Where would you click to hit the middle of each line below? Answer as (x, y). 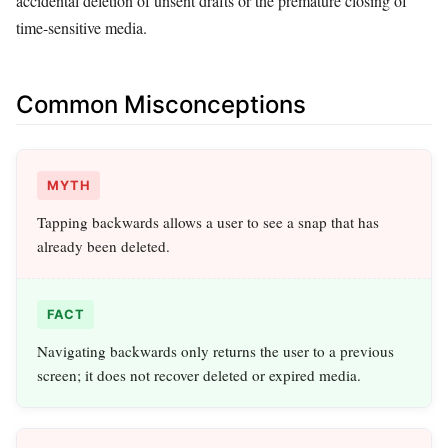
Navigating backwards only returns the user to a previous (215, 351)
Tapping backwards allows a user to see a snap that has (208, 222)
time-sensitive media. (81, 27)
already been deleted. (103, 246)
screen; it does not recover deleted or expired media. (199, 375)
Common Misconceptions (161, 104)
